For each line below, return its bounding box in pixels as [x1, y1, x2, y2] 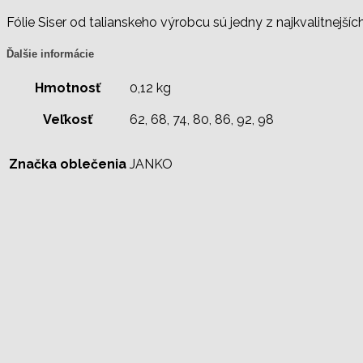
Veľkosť [43, 111, 92, 127]
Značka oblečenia [9, 156, 126, 172]
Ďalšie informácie [6, 47, 94, 60]
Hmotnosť [35, 79, 100, 96]
